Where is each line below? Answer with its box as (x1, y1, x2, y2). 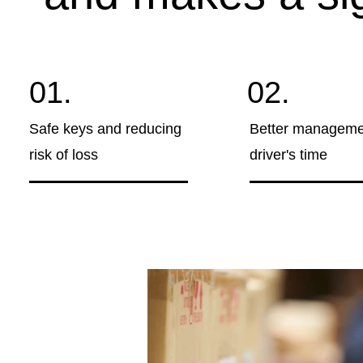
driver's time (250, 147, 328, 163)
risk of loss (29, 147, 99, 163)
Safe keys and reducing (29, 121, 182, 137)
